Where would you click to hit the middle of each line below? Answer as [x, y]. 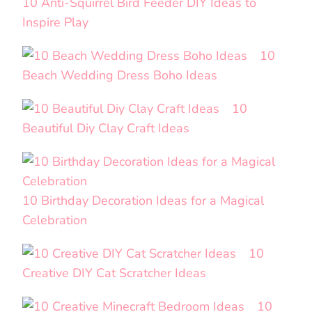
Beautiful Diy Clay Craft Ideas [106, 128]
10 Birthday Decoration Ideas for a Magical [143, 200]
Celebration [55, 220]
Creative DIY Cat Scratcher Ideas [114, 273]
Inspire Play [55, 22]
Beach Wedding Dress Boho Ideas [120, 75]
